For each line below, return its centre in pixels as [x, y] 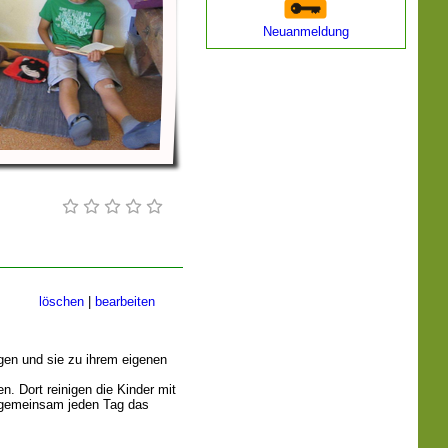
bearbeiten [125, 301]
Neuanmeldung [306, 31]
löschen [61, 301]
